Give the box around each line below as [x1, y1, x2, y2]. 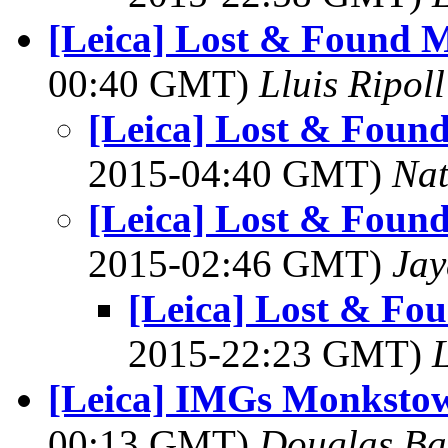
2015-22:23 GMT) [128, 332, 432, 375]
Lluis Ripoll [259, 62, 445, 105]
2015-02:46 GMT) [88, 242, 392, 285]
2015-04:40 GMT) [88, 152, 392, 195]
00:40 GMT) [48, 62, 259, 105]
